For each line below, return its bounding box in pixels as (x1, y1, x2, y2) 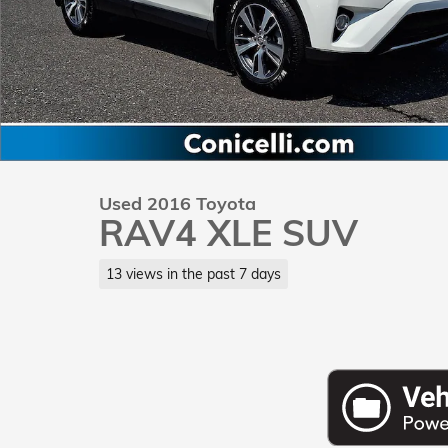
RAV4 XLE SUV (99, 210, 358, 255)
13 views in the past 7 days (105, 264, 281, 282)
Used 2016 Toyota (99, 192, 256, 215)
